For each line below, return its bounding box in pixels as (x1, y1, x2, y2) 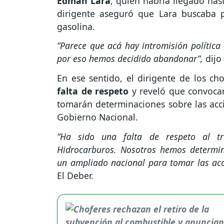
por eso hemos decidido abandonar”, (57, 52, 203, 65)
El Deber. (57, 169, 93, 181)
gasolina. (57, 20, 95, 32)
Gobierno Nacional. (57, 111, 138, 123)
